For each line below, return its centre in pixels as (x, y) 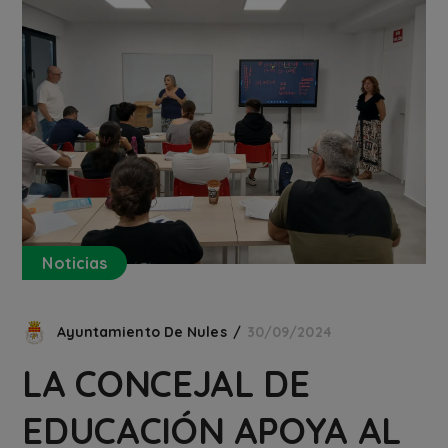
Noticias (75, 263)
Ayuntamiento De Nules (141, 332)
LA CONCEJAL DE (166, 384)
